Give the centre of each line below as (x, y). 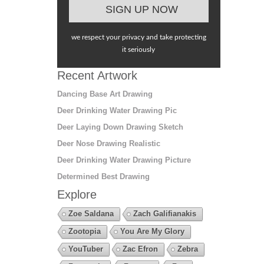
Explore (77, 195)
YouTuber (85, 249)
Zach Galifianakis (164, 214)
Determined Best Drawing (103, 177)
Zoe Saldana (91, 214)
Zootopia (84, 232)
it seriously (139, 50)
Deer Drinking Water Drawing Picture (124, 160)
